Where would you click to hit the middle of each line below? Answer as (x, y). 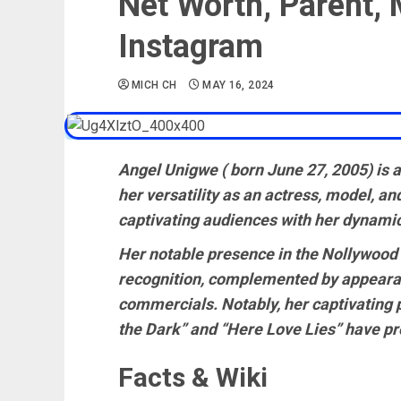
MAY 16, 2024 (239, 85)
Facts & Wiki (193, 377)
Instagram (191, 47)
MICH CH (154, 85)
